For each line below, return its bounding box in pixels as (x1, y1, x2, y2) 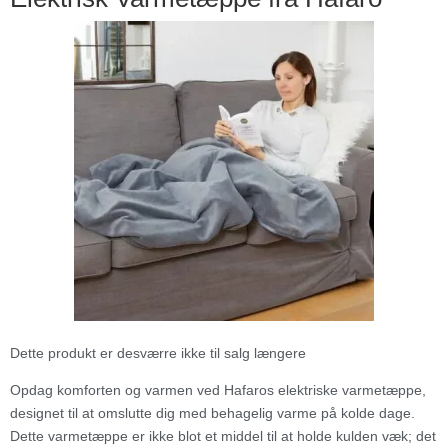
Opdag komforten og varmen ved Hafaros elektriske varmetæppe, (10, 381, 426, 398)
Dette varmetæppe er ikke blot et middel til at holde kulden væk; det (10, 427, 436, 444)
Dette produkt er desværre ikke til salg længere (10, 344, 306, 361)
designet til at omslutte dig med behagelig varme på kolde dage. (10, 404, 415, 421)
